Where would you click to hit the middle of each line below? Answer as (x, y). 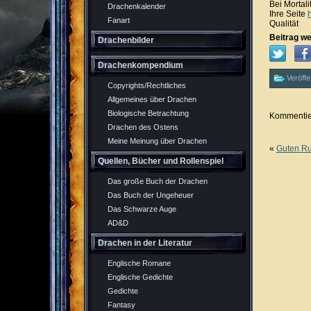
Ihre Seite (288, 14)
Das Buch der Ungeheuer (151, 195)
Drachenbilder (126, 40)
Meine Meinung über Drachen (157, 141)
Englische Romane (139, 263)
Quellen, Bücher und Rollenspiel (161, 161)
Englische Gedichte (140, 277)
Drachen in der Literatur (145, 243)
